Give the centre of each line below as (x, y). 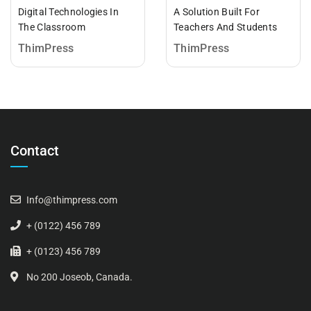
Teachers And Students (226, 27)
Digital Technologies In (68, 11)
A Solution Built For (217, 11)
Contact (35, 150)
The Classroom (52, 27)
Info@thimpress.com (72, 200)
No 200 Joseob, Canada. (78, 277)
